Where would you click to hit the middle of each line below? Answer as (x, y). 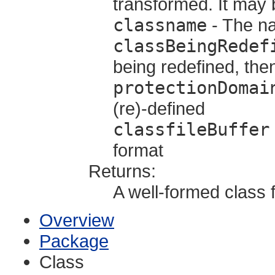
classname (160, 25)
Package (74, 241)
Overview (77, 220)
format (138, 150)
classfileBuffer (191, 129)
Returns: (122, 171)
